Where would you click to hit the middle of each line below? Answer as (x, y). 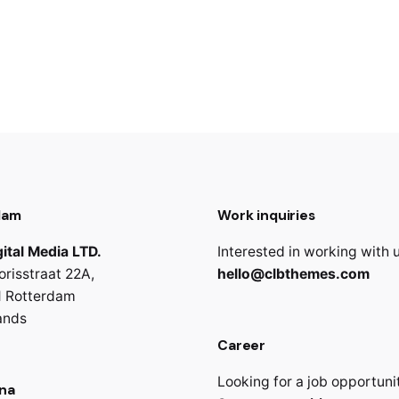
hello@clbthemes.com (293, 274)
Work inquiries (266, 216)
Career (242, 345)
